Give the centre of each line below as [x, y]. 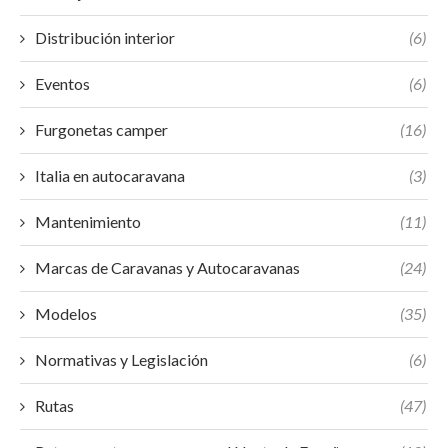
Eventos [62, 83]
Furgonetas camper [101, 129]
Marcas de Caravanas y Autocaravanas [167, 267]
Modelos [66, 313]
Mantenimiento [88, 221]
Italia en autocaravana [110, 175]
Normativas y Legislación [121, 359]
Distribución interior [105, 37]
